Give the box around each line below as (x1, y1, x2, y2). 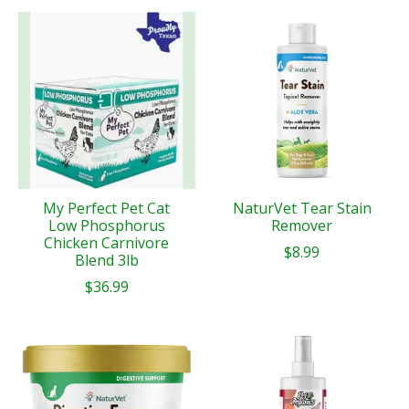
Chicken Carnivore (44, 232, 170, 253)
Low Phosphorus (47, 215, 165, 236)
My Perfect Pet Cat (43, 197, 171, 218)
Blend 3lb (74, 249, 139, 270)
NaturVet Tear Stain (232, 197, 372, 218)
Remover (271, 215, 333, 236)
